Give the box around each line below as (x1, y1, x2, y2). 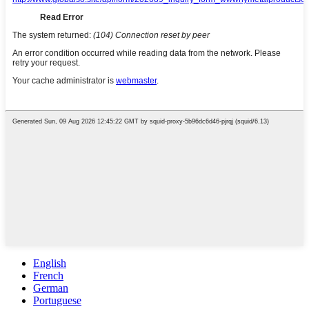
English (33, 257, 66, 270)
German (33, 282, 68, 295)
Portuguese (33, 295, 81, 307)
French (33, 270, 63, 282)
